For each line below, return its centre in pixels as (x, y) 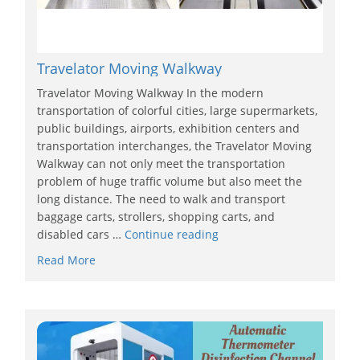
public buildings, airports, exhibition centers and (169, 128)
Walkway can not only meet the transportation (162, 163)
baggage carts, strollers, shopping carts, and (156, 216)
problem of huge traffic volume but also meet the (170, 181)
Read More (67, 260)
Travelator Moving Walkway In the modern (151, 92)
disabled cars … (81, 234)
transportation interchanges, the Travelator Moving (175, 145)
